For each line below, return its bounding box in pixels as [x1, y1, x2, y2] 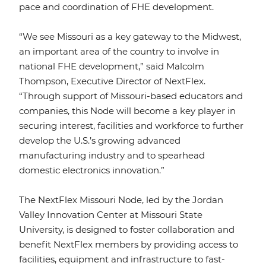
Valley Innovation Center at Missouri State [19, 209, 202, 221]
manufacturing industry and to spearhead [19, 150, 205, 161]
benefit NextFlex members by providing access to [19, 239, 238, 251]
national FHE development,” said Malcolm [19, 61, 204, 72]
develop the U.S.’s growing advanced [19, 135, 180, 147]
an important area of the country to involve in [19, 46, 219, 58]
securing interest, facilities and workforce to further [19, 120, 243, 132]
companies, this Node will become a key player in [19, 105, 236, 117]
